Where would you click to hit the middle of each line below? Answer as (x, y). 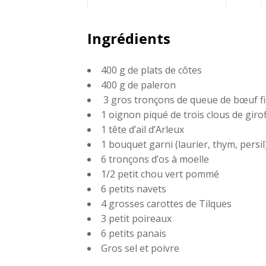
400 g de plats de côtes (151, 70)
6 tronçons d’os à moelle (155, 159)
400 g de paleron (138, 85)
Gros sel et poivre (140, 248)
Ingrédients (129, 38)
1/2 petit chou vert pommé (160, 174)
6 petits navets (134, 189)
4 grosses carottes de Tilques (166, 204)
